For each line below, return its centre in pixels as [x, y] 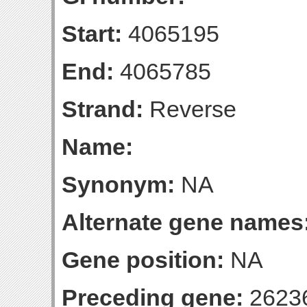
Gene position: [143, 260]
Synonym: [118, 184]
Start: [92, 34]
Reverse [190, 109]
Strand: [102, 109]
